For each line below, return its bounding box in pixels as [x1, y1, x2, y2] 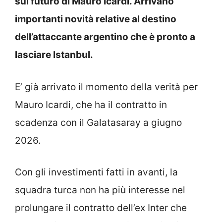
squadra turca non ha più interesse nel [15, 184, 185, 196]
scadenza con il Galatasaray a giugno [15, 116, 182, 128]
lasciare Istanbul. [15, 49, 93, 61]
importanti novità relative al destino [15, 13, 176, 25]
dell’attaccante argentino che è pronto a [15, 31, 195, 43]
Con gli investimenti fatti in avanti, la [15, 166, 178, 178]
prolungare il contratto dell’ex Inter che [15, 202, 187, 214]
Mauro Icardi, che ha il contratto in [15, 99, 167, 111]
